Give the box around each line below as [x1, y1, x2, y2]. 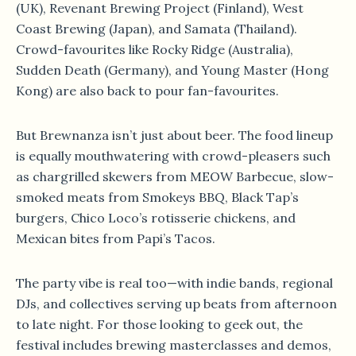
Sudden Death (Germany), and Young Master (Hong [16, 62, 329, 79]
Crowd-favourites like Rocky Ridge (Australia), [16, 41, 293, 58]
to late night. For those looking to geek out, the [16, 316, 303, 333]
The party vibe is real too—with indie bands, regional [16, 275, 333, 292]
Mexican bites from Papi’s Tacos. [16, 230, 215, 247]
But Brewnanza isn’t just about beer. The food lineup [16, 127, 333, 144]
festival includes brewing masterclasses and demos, [16, 337, 331, 354]
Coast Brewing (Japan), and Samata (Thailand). [16, 21, 297, 37]
